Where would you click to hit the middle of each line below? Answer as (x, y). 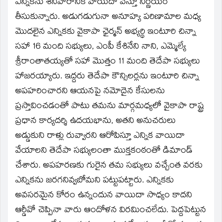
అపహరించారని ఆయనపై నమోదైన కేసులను (90, 92)
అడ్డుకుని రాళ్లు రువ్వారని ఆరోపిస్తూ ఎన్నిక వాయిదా (100, 136)
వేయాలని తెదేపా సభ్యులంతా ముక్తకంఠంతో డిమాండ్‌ (104, 151)
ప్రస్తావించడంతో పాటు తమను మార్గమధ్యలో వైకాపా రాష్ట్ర (110, 107)
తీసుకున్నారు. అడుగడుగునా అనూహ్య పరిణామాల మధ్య (108, 17)
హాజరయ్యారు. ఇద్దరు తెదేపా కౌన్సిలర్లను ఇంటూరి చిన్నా (107, 77)
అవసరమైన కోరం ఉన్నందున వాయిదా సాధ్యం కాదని (104, 196)
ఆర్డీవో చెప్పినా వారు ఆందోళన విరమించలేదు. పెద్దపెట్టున (111, 211)
